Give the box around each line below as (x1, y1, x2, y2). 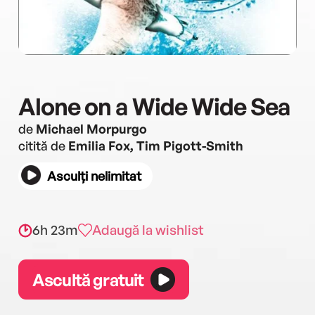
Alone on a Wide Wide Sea (18, 91, 290, 121)
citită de (18, 138, 68, 153)
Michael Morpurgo (36, 121, 147, 136)
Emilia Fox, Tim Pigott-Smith (68, 138, 243, 153)
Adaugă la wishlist (92, 221, 204, 238)
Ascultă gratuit (32, 269, 144, 290)
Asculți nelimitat (47, 168, 141, 184)
